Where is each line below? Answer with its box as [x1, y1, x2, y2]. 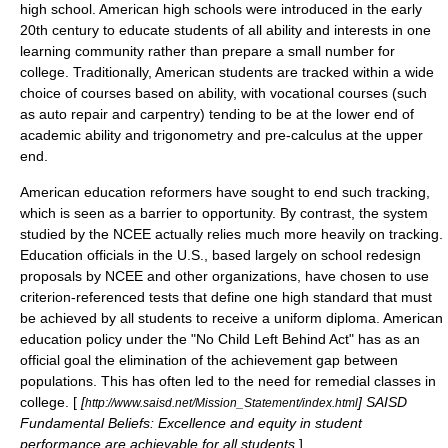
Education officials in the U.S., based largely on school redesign [20, 247, 421, 263]
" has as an [349, 331, 420, 347]
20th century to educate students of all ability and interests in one [20, 22, 431, 38]
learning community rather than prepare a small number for [20, 43, 395, 59]
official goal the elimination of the [20, 352, 231, 368]
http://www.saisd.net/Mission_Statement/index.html [85, 396, 358, 409]
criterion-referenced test [20, 289, 172, 305]
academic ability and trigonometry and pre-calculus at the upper [20, 127, 423, 143]
